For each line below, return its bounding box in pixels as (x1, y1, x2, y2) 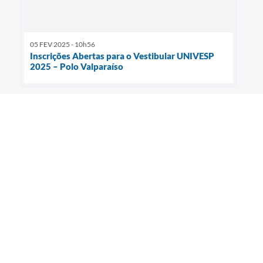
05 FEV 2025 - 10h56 (30, 39, 95, 49)
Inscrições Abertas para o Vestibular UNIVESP (30, 50, 214, 61)
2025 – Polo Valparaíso (30, 60, 123, 72)
